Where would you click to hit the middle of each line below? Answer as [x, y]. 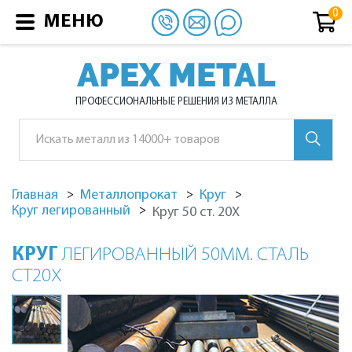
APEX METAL [176, 75]
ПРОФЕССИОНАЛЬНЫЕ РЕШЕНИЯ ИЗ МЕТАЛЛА [176, 102]
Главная [35, 195]
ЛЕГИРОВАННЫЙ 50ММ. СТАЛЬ [185, 255]
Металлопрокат [129, 195]
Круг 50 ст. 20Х [196, 213]
